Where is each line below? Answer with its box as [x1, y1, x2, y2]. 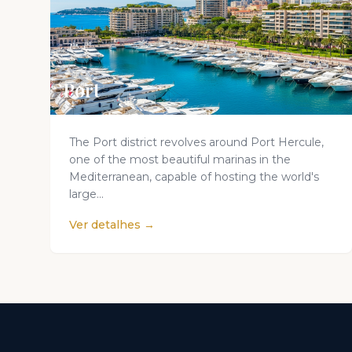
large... [69, 187, 104, 201]
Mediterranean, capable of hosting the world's [69, 170, 319, 184]
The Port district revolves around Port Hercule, [69, 135, 324, 149]
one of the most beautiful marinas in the [69, 152, 291, 167]
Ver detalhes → [69, 218, 155, 232]
